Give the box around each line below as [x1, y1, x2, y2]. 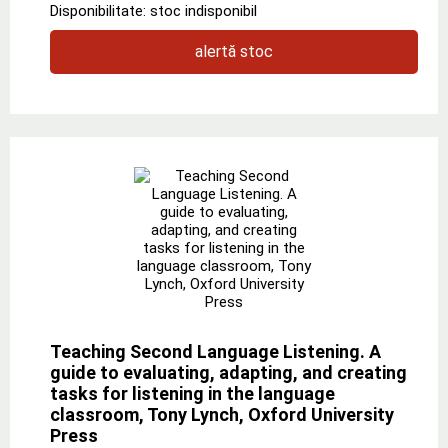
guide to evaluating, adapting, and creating [50, 361, 407, 383]
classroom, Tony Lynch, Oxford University [50, 403, 394, 425]
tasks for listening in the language [50, 382, 335, 404]
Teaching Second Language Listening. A [50, 340, 381, 362]
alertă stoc [195, 41, 273, 61]
